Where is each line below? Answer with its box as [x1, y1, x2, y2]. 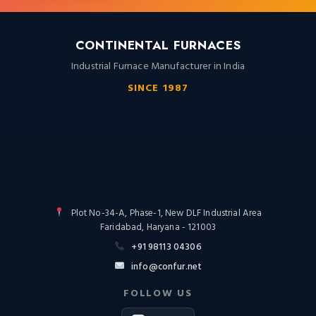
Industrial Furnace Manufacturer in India [71, 59, 245, 75]
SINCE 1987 [127, 80, 189, 97]
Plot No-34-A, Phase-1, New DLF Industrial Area [71, 206, 262, 221]
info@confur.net [130, 260, 202, 275]
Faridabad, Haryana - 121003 [99, 220, 217, 236]
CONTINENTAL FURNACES [75, 37, 241, 54]
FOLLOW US [123, 286, 193, 303]
